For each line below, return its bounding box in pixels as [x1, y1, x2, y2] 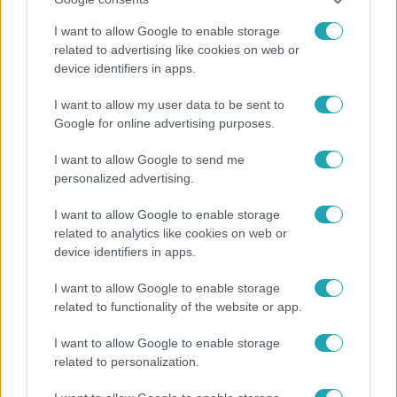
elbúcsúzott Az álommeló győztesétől [13, 160, 289, 176]
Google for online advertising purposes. [54, 115, 275, 130]
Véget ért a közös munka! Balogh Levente [13, 140, 313, 157]
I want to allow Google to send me [54, 152, 245, 167]
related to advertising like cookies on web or [54, 42, 300, 57]
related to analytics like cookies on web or [54, 225, 287, 240]
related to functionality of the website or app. [54, 299, 302, 314]
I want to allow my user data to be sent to [54, 97, 284, 112]
